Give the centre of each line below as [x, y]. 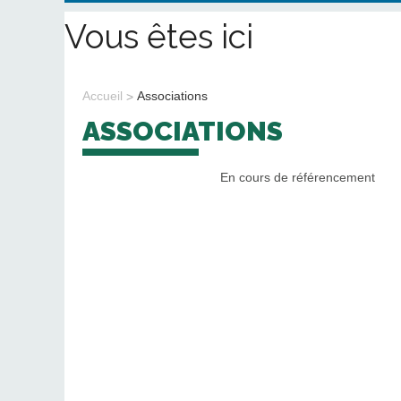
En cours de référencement [298, 177]
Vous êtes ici [159, 37]
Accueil [102, 96]
